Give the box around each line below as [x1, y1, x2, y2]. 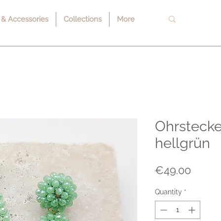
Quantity [155, 187, 182, 196]
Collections [64, 15, 102, 24]
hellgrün [155, 134, 210, 151]
